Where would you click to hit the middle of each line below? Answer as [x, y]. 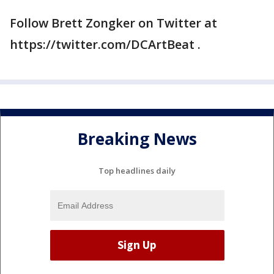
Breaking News [137, 139]
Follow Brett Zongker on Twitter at [113, 23]
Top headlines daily [137, 170]
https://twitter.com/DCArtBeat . [105, 44]
